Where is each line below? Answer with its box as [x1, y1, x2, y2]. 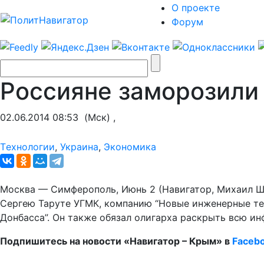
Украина [60, 140, 98, 153]
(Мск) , [78, 111, 115, 123]
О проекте [171, 2, 220, 14]
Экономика [104, 140, 156, 153]
